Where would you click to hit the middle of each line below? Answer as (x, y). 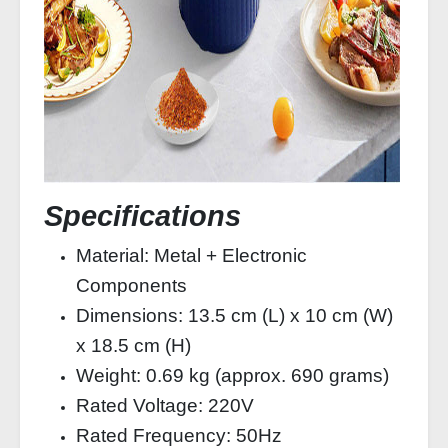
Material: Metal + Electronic (191, 255)
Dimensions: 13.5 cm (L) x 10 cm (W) (234, 315)
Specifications (142, 216)
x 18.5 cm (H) (133, 345)
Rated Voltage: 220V (165, 405)
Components (131, 285)
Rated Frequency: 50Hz (179, 435)
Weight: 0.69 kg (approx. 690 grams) (232, 375)
